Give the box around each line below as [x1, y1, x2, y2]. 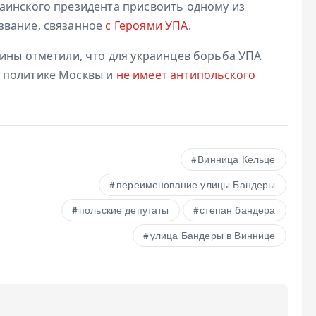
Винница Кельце [197, 154, 276, 166]
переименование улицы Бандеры [116, 180, 276, 191]
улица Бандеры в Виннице [150, 231, 276, 242]
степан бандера [200, 205, 276, 217]
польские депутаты [78, 205, 169, 217]
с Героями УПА [105, 17, 188, 33]
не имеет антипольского [116, 66, 256, 83]
